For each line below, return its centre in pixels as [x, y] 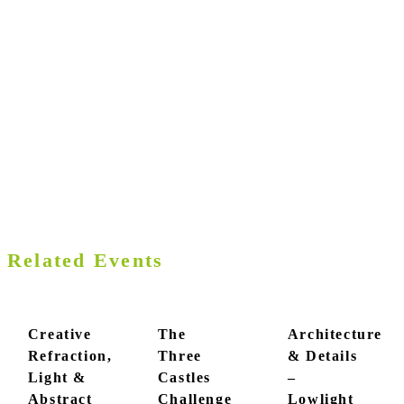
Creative [60, 335]
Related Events [86, 260]
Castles [184, 378]
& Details [322, 356]
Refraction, [70, 356]
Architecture [335, 335]
